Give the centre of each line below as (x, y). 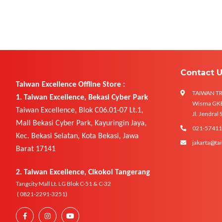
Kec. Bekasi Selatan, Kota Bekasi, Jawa (77, 136)
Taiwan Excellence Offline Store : (70, 85)
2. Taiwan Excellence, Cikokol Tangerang (83, 172)
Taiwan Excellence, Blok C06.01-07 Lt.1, (80, 111)
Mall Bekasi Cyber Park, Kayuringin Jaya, (81, 123)
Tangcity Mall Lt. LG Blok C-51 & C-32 (63, 184)
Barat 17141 (36, 149)
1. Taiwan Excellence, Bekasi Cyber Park (82, 98)
